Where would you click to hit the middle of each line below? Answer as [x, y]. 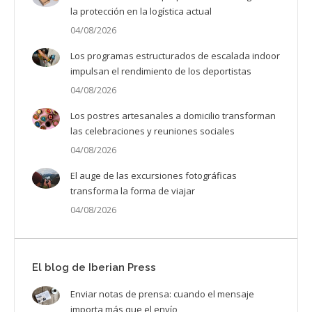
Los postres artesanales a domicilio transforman [173, 116]
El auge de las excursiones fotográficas [154, 176]
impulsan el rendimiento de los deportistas [161, 71]
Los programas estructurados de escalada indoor [175, 56]
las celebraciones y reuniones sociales [153, 131]
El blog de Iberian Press [94, 268]
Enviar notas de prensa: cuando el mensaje [162, 294]
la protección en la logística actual [141, 11]
